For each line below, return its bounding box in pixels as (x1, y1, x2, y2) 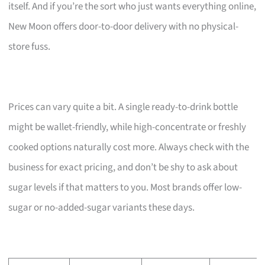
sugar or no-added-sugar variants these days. (8, 200, 195, 215)
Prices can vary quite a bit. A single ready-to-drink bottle (8, 99, 238, 114)
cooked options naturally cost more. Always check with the (8, 140, 250, 154)
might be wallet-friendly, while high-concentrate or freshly (8, 119, 247, 134)
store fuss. (8, 39, 51, 54)
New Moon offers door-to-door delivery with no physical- (8, 19, 239, 34)
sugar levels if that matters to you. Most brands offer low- (8, 180, 243, 195)
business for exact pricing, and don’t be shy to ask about (8, 160, 238, 174)
